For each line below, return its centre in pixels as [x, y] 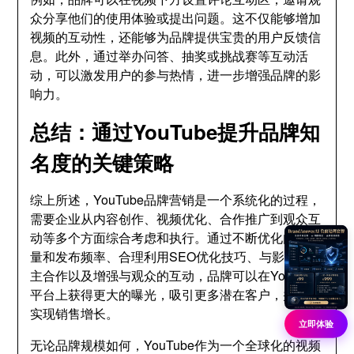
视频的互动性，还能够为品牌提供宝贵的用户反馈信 [176, 37]
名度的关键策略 [102, 162]
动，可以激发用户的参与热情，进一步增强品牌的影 [176, 75]
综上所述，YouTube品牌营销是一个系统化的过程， [176, 200]
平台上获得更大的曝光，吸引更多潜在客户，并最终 [176, 294]
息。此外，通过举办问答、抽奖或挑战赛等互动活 [169, 56]
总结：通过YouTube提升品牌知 [175, 132]
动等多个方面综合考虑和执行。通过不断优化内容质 [176, 237]
